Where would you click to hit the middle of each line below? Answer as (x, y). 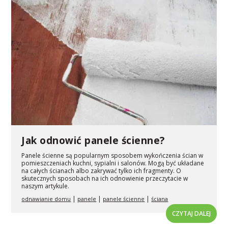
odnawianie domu (46, 199)
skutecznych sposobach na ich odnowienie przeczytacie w (105, 179)
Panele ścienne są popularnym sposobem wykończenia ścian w (112, 156)
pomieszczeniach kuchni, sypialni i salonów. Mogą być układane (113, 163)
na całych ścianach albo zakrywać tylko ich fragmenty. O (102, 171)
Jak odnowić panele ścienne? (93, 141)
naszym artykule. (46, 186)
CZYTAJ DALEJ (191, 214)
